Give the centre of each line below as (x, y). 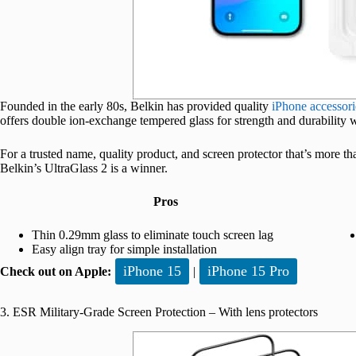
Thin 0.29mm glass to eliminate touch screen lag (153, 234)
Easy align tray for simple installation (124, 249)
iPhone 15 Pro (248, 271)
